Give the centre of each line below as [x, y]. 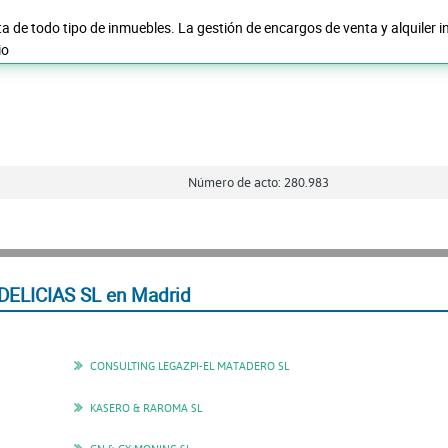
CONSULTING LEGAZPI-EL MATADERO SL [189, 366]
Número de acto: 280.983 [258, 181]
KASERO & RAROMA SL [146, 407]
